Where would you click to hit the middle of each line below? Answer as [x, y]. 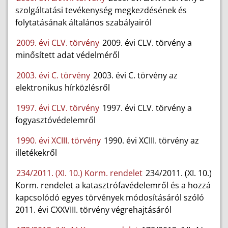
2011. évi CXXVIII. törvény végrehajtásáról [93, 210]
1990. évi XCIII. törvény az [150, 141]
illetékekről [36, 153]
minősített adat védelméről [67, 55]
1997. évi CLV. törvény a [146, 108]
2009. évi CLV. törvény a [146, 43]
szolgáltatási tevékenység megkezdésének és [101, 10]
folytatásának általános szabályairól [83, 23]
